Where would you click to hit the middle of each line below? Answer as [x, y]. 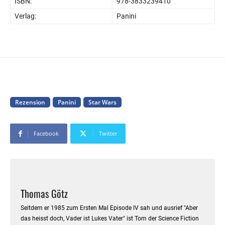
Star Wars [102, 102]
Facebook [46, 134]
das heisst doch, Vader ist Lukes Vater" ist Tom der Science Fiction [110, 219]
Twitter [108, 134]
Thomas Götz [44, 194]
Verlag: [25, 16]
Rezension [30, 102]
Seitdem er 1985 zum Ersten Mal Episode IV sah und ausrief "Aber [109, 208]
